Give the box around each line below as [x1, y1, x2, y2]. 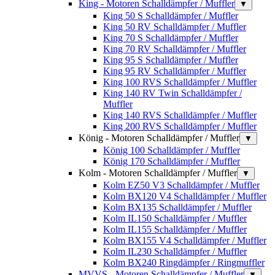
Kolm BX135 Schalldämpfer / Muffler [103, 201, 252, 212]
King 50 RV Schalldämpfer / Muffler [103, 21, 246, 32]
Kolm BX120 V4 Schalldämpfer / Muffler [103, 190, 266, 201]
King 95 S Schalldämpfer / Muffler [103, 54, 238, 65]
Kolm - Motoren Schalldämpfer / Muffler [79, 167, 237, 178]
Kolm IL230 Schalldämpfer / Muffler [103, 246, 247, 257]
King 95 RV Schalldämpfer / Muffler [103, 65, 246, 76]
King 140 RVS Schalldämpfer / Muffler [103, 109, 257, 120]
